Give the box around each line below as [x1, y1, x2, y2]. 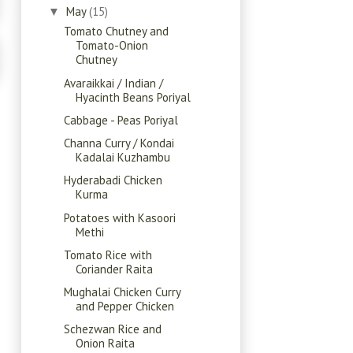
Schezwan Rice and [63, 321, 162, 337]
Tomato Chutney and [63, 24, 169, 39]
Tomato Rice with [63, 247, 152, 262]
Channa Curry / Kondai [63, 136, 174, 151]
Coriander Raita [75, 261, 153, 277]
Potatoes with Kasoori [63, 210, 176, 225]
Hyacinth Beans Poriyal [75, 89, 191, 105]
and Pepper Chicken [75, 299, 174, 314]
